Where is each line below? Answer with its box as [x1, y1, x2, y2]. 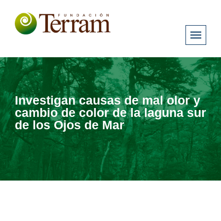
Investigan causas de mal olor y [15, 93, 200, 107]
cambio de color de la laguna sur [15, 105, 206, 119]
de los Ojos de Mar [15, 117, 124, 132]
